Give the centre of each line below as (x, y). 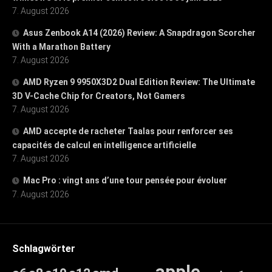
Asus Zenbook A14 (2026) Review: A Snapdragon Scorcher (139, 32)
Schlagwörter (44, 248)
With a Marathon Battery (61, 46)
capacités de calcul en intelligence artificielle (104, 145)
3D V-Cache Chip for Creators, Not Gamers (99, 96)
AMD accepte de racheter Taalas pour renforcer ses (128, 131)
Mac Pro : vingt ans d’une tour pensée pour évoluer (125, 180)
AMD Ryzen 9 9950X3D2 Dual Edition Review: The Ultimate (139, 82)
